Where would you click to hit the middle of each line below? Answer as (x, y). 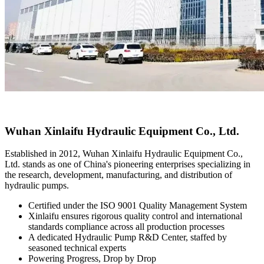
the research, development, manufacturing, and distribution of (118, 175)
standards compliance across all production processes (126, 227)
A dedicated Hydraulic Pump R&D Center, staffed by (128, 237)
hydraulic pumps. (37, 186)
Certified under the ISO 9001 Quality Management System (138, 206)
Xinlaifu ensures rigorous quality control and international (135, 216)
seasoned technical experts (77, 248)
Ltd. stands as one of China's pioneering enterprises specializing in (128, 164)
